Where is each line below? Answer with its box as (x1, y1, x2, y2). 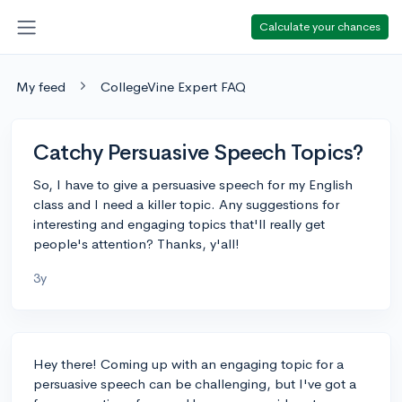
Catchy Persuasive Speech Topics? (33, 138, 363, 166)
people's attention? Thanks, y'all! (33, 234, 240, 252)
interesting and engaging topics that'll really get (33, 214, 325, 232)
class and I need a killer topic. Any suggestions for (33, 195, 339, 213)
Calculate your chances (259, 18, 380, 34)
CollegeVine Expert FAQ (100, 77, 246, 95)
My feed (16, 77, 66, 95)
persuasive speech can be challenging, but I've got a (33, 374, 356, 392)
